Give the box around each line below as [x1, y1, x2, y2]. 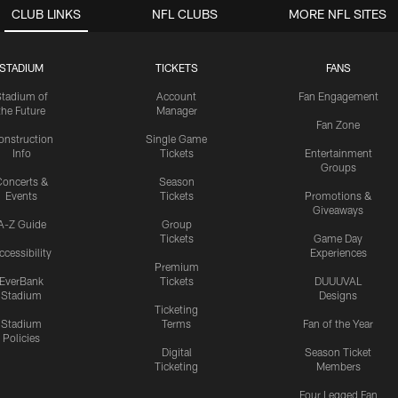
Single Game [146, 131, 208, 145]
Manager [155, 103, 197, 116]
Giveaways [313, 203, 364, 216]
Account [156, 89, 197, 102]
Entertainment [304, 146, 372, 159]
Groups [320, 160, 356, 173]
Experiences [309, 245, 367, 259]
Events [5, 188, 38, 202]
